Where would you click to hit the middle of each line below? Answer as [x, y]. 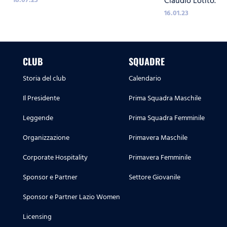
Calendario [145, 79]
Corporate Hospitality [55, 158]
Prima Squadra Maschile [165, 98]
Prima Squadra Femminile [167, 118]
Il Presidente [41, 98]
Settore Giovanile [155, 177]
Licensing [37, 217]
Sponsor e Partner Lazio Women [71, 197]
